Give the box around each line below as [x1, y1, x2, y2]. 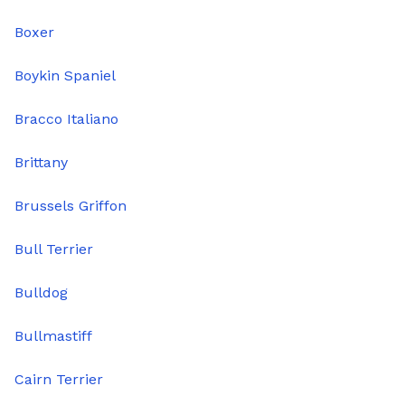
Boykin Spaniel [14, 67, 116, 85]
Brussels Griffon [14, 197, 127, 215]
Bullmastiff [14, 327, 92, 345]
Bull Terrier [14, 240, 93, 259]
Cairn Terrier [14, 371, 103, 389]
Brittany [14, 154, 68, 172]
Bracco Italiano [14, 110, 118, 128]
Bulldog [14, 284, 68, 302]
